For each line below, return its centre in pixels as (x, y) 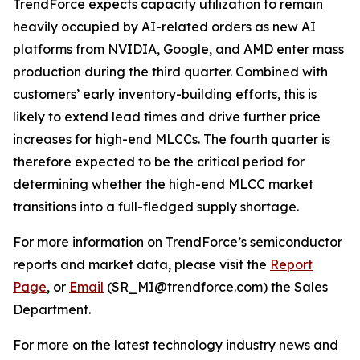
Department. (52, 309)
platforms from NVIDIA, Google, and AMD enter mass (178, 49)
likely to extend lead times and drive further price (167, 117)
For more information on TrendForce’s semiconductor (178, 242)
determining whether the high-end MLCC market (163, 184)
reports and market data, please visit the (141, 264)
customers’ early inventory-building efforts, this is (165, 94)
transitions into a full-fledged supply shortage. (156, 207)
